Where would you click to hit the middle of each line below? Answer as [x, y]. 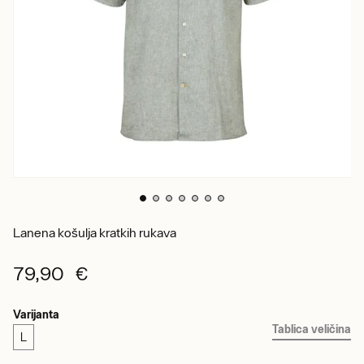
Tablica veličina [312, 329]
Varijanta [36, 314]
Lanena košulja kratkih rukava [95, 232]
